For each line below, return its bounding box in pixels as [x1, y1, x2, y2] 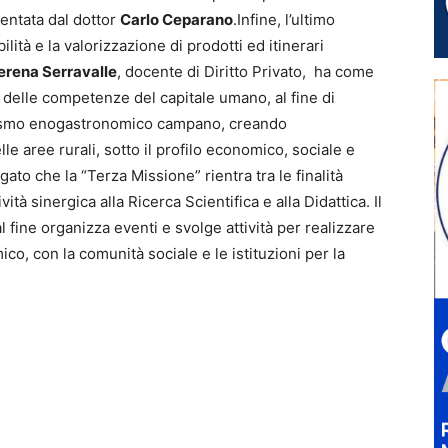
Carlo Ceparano [120, 10, 233, 29]
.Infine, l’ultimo [233, 10, 335, 29]
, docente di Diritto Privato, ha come [117, 62, 374, 81]
